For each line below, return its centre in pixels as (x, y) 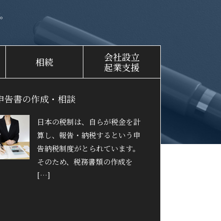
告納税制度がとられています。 (88, 148)
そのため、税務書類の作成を (85, 161)
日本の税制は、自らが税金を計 (89, 121)
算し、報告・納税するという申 (89, 135)
